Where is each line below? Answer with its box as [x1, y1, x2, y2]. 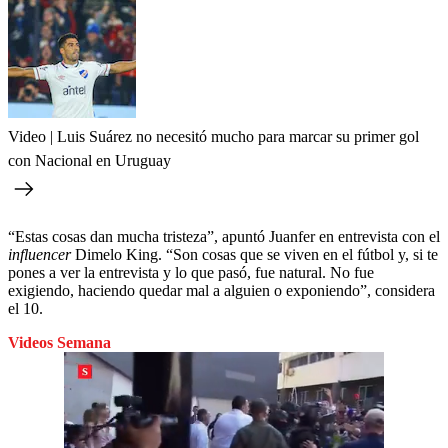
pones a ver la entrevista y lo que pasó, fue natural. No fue [8, 263, 374, 281]
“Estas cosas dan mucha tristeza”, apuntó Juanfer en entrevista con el [8, 227, 440, 245]
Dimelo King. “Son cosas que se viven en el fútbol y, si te [75, 245, 438, 263]
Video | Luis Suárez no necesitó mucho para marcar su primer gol [8, 127, 419, 145]
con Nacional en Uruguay [8, 151, 171, 169]
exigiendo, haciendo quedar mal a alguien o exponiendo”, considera [8, 281, 435, 299]
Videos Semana [8, 333, 111, 351]
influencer [8, 245, 75, 263]
